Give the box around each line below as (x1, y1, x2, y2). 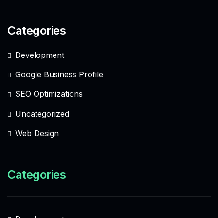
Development (15, 50, 64, 60)
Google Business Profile (15, 70, 103, 80)
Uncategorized (15, 109, 69, 119)
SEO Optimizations (15, 89, 83, 99)
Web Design (15, 128, 59, 138)
